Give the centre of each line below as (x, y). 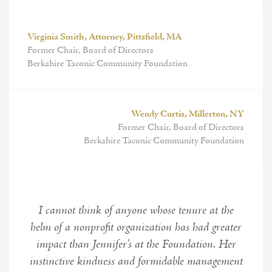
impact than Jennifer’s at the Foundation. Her (136, 245)
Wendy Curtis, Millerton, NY (188, 114)
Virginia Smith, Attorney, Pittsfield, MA (105, 37)
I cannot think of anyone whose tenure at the (136, 211)
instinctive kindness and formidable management (136, 262)
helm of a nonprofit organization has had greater (136, 228)
